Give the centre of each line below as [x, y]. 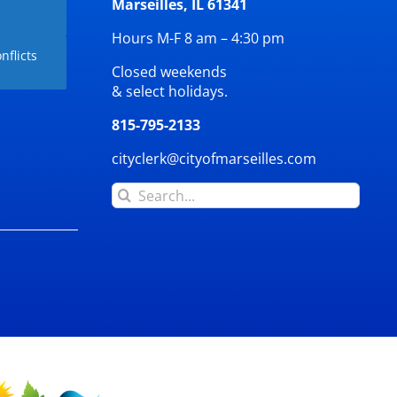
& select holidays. [170, 92]
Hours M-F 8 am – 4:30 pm [198, 39]
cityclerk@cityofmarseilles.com [214, 159]
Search [134, 192]
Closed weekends [170, 72]
